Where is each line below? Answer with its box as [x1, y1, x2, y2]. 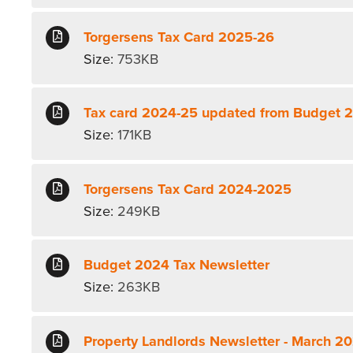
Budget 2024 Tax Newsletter [84, 256, 270, 274]
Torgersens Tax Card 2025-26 [84, 28, 275, 46]
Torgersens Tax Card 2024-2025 [84, 180, 292, 198]
